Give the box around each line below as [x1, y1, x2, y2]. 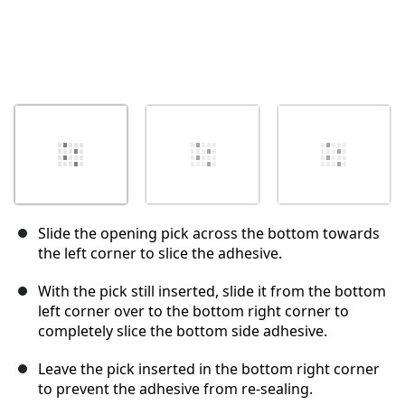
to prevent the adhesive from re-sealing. [38, 379, 313, 400]
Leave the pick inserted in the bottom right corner [38, 359, 380, 380]
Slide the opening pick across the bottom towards [38, 223, 380, 244]
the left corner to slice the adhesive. [38, 243, 282, 264]
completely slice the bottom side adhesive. [38, 321, 327, 342]
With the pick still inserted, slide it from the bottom [38, 281, 386, 302]
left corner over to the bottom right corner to [38, 301, 349, 322]
